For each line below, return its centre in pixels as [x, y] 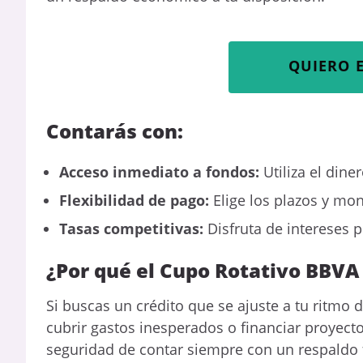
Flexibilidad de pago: [136, 201]
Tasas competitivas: [133, 229]
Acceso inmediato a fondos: [161, 172]
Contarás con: [115, 130]
